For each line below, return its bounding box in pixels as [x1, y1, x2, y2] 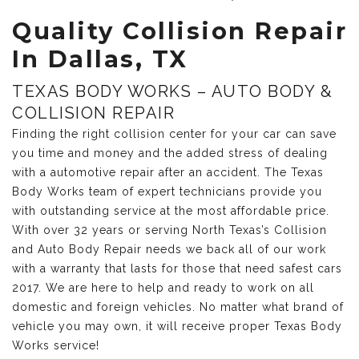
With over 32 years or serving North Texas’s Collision [12, 224, 327, 236]
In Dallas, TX [12, 45, 188, 73]
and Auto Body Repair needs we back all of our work [12, 243, 326, 256]
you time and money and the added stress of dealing [12, 147, 328, 159]
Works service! [12, 339, 99, 352]
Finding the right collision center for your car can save [12, 127, 337, 140]
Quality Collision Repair [12, 17, 347, 45]
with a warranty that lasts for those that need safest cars [12, 262, 342, 275]
